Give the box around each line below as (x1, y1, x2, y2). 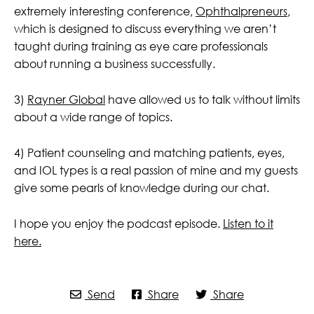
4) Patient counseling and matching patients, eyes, (14, 144, 285, 160)
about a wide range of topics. (14, 109, 172, 124)
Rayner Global (27, 91, 105, 107)
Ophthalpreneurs (196, 3, 287, 18)
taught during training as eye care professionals (14, 38, 268, 53)
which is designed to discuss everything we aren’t (14, 20, 276, 36)
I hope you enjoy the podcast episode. (14, 215, 223, 231)
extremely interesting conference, (14, 3, 196, 18)
